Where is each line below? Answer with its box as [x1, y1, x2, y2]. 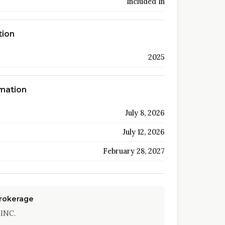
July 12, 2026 [122, 128, 165, 137]
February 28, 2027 [102, 147, 165, 156]
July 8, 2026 [125, 108, 165, 118]
